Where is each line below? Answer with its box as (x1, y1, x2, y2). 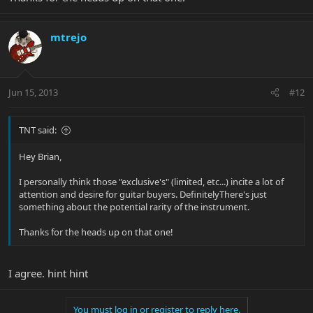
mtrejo (50, 29, 87, 44)
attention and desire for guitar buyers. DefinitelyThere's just (19, 188, 267, 201)
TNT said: (19, 124, 57, 137)
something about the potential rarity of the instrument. (19, 201, 249, 214)
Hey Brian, (19, 150, 61, 163)
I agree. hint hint (8, 265, 88, 280)
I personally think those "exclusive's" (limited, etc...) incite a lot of (19, 175, 284, 189)
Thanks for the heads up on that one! (19, 226, 173, 239)
